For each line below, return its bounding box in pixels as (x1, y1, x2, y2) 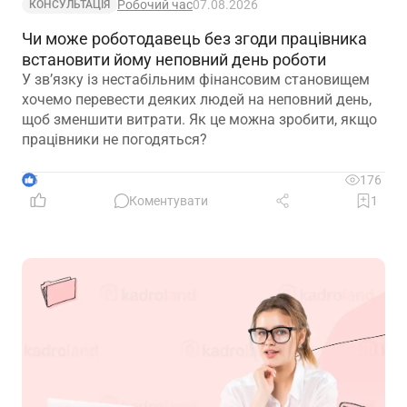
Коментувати (129, 194, 208, 209)
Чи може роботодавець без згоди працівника (22, 29, 367, 49)
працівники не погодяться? (22, 131, 207, 149)
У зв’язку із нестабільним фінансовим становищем (22, 71, 370, 89)
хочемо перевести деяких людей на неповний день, (22, 91, 372, 109)
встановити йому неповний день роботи (22, 50, 326, 70)
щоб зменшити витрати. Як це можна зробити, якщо (22, 111, 377, 129)
